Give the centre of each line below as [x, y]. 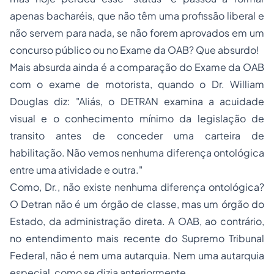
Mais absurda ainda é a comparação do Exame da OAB [137, 67]
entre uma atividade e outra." [76, 170]
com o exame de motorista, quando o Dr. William [137, 84]
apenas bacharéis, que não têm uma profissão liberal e [137, 16]
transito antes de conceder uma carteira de [137, 135]
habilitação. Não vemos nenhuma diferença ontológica [137, 153]
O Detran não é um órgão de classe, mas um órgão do [137, 204]
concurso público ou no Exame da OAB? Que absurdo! [135, 50]
